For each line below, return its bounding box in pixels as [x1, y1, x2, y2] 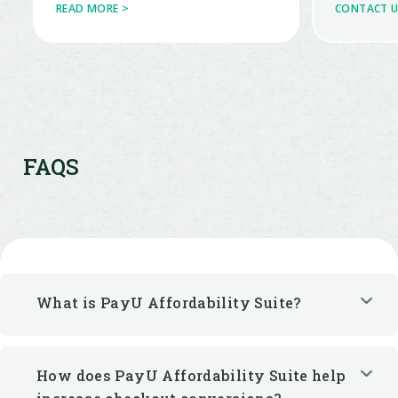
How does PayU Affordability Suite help [36, 295, 346, 314]
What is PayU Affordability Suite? [36, 222, 302, 242]
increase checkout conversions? [36, 318, 283, 338]
